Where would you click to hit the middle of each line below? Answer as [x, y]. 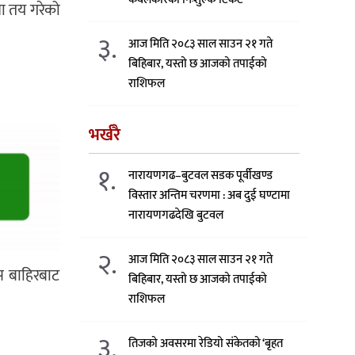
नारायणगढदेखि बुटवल [176, 215]
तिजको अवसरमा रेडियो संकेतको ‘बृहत [206, 343]
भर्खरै [104, 135]
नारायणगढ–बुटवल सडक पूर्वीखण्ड [201, 175]
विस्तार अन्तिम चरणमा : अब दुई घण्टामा [210, 195]
